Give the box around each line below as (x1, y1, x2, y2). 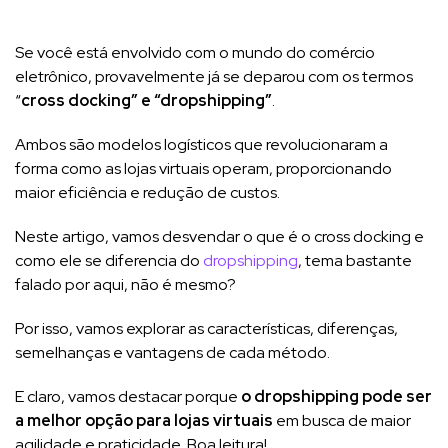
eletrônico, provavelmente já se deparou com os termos (15, 65, 413, 87)
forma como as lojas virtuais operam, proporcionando (15, 157, 392, 179)
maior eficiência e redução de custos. (15, 181, 283, 203)
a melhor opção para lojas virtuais (15, 409, 273, 431)
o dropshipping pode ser (241, 385, 432, 407)
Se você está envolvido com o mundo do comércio (15, 41, 375, 63)
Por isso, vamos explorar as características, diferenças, (15, 317, 398, 339)
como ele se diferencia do (15, 249, 203, 271)
